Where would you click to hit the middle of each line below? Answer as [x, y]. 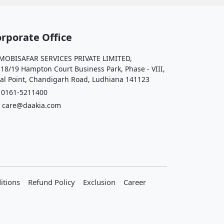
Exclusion [99, 182]
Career [135, 182]
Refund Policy [51, 182]
